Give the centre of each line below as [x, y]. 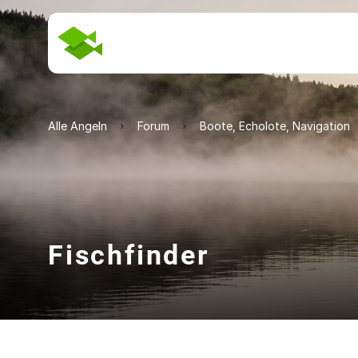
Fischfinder [129, 255]
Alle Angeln [78, 126]
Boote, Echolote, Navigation [275, 126]
